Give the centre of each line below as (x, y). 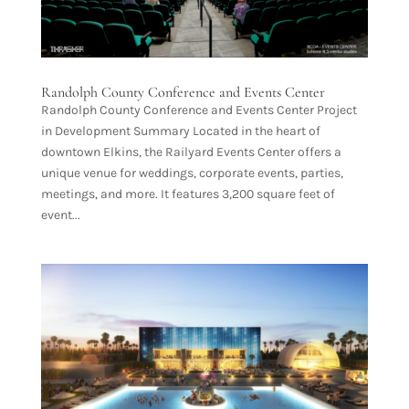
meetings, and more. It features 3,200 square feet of (188, 194)
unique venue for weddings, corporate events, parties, (192, 173)
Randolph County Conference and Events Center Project (199, 110)
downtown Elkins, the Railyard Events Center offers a (191, 152)
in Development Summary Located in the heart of (180, 131)
